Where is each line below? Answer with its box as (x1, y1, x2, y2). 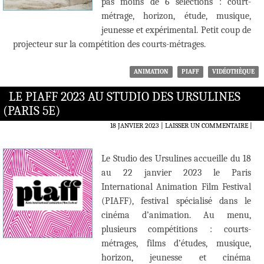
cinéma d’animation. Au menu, (101, 210, 251, 221)
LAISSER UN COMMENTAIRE (165, 121, 248, 130)
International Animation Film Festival (101, 181, 251, 193)
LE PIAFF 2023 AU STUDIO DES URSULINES (9, 89, 240, 105)
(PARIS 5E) (3, 103, 60, 119)
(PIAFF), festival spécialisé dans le (101, 196, 251, 207)
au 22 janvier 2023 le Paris (101, 167, 251, 179)
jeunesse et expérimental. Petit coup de (101, 25, 251, 36)
